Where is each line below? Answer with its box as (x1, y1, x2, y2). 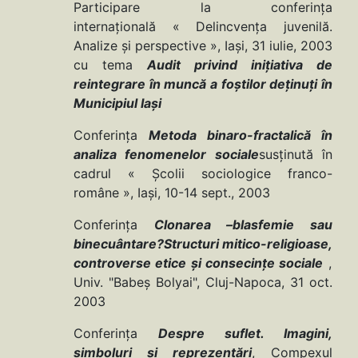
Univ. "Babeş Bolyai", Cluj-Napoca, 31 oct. (74, 274, 332, 291)
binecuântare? (74, 236, 164, 253)
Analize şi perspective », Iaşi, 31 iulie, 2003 (74, 38, 332, 54)
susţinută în (258, 146, 333, 163)
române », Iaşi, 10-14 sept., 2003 (74, 185, 270, 201)
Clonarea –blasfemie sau (153, 217, 333, 233)
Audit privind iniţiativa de (147, 57, 332, 74)
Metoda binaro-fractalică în (149, 127, 332, 144)
